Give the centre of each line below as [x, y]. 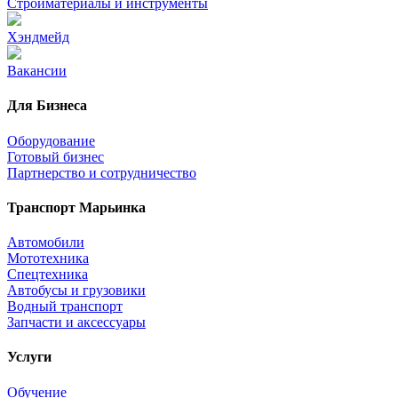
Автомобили [46, 243]
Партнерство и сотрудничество [102, 172]
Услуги [29, 357]
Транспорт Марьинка [76, 207]
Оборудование [51, 140]
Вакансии [37, 71]
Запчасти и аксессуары [76, 322]
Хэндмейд [38, 37]
